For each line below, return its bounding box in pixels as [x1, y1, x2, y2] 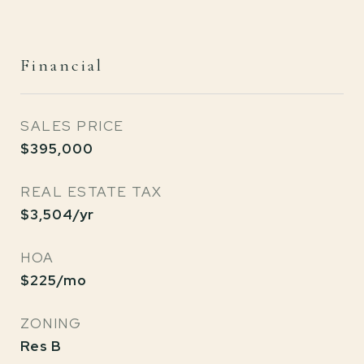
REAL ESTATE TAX [20, 183, 162, 201]
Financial [20, 55, 103, 76]
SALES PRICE [20, 117, 124, 135]
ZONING [20, 314, 81, 332]
